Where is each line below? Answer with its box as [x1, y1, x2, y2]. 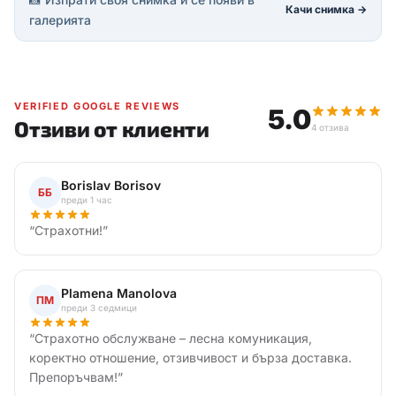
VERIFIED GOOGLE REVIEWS [14, 100, 180, 113]
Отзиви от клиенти [14, 116, 209, 142]
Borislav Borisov [61, 178, 161, 194]
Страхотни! [34, 223, 103, 239]
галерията [29, 12, 91, 28]
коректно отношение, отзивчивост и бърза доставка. [29, 350, 352, 366]
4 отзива [311, 121, 349, 133]
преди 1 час [61, 194, 112, 206]
